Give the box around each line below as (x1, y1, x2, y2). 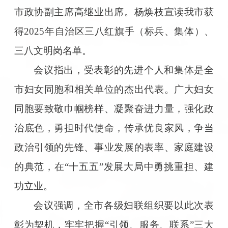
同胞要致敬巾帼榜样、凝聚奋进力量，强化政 (14, 103, 214, 114)
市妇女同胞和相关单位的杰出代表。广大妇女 (14, 83, 214, 95)
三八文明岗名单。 (14, 45, 92, 56)
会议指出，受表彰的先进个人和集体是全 (34, 64, 214, 75)
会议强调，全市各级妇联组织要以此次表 (34, 199, 214, 211)
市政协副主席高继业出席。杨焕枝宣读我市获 (14, 6, 214, 17)
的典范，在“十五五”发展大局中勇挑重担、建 (14, 161, 214, 172)
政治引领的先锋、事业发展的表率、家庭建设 (14, 141, 214, 153)
